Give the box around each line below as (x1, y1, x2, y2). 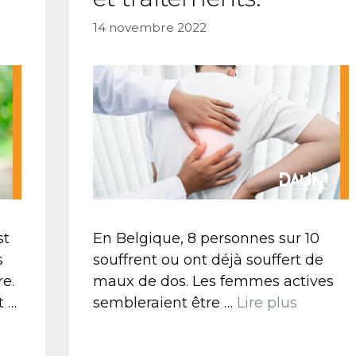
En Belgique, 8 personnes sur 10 (92, 229, 319, 247)
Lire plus (236, 293, 297, 311)
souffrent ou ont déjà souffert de (92, 250, 323, 269)
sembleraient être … (92, 293, 237, 311)
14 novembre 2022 (92, 19, 207, 35)
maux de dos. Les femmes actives (92, 272, 334, 290)
